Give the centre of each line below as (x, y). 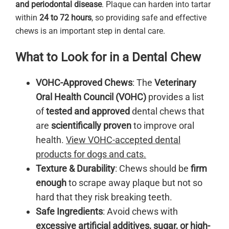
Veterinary (175, 82)
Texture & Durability (75, 168)
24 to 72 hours (65, 17)
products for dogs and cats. (91, 154)
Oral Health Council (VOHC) (91, 97)
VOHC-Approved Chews (84, 82)
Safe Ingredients (69, 211)
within (27, 17)
